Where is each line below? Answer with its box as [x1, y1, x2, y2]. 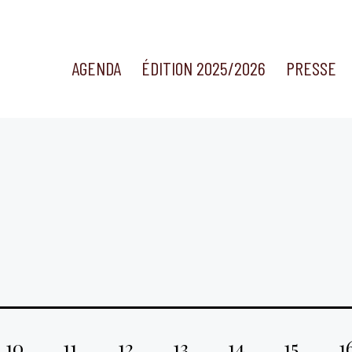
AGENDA [71, 57, 121, 80]
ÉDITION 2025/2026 [141, 57, 266, 80]
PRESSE [286, 57, 337, 80]
